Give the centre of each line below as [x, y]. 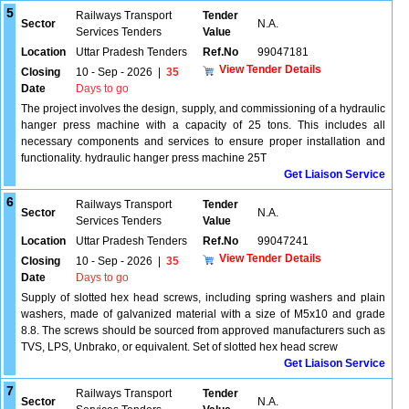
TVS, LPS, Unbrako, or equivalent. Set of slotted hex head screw [179, 347]
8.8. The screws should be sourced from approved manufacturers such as [203, 330]
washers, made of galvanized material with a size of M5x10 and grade [203, 314]
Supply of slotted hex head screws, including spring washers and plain [203, 298]
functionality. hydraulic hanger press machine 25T [144, 158]
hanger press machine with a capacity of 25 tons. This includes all [203, 125]
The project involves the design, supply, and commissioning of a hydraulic [203, 109]
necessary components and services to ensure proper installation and [203, 142]
